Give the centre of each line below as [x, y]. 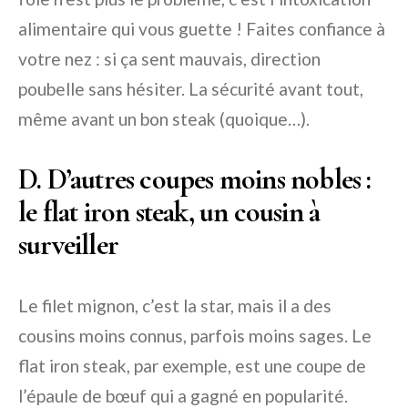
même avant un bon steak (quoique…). [164, 119]
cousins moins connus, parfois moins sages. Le [195, 336]
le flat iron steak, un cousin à [169, 212]
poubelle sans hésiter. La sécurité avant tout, [191, 89]
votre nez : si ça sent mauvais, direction [169, 59]
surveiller [68, 245]
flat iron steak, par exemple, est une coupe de [192, 366]
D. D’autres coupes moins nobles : [195, 179]
